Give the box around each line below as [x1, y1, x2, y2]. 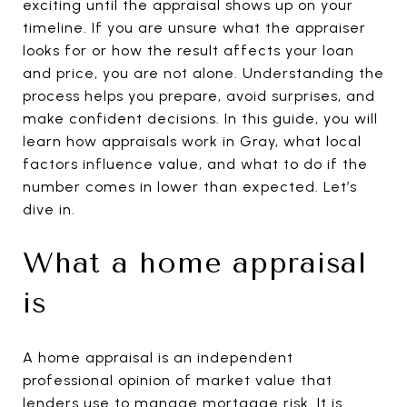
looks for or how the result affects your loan [23, 42, 354, 59]
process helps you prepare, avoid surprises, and [23, 87, 375, 104]
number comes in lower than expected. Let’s [23, 178, 357, 195]
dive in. [23, 201, 75, 218]
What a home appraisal [23, 246, 367, 280]
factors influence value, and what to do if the [23, 155, 368, 173]
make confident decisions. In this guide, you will [23, 110, 378, 127]
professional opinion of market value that [23, 371, 333, 389]
